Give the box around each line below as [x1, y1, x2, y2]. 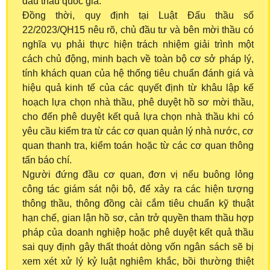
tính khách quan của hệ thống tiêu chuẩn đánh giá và [22, 67, 254, 78]
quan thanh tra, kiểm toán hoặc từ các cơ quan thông [22, 140, 254, 151]
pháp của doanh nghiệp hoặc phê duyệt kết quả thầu [22, 227, 254, 237]
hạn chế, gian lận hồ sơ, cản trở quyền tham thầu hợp [22, 212, 254, 223]
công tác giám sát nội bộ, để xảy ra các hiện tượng [22, 183, 254, 194]
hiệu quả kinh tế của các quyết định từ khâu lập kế [22, 82, 254, 93]
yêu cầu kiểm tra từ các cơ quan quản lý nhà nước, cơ [22, 125, 254, 136]
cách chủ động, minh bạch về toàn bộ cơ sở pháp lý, [22, 53, 254, 64]
